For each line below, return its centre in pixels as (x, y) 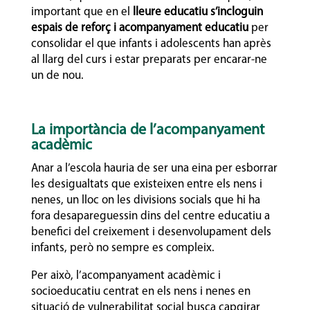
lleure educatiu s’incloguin (198, 12)
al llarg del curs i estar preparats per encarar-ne (149, 60)
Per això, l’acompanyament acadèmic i (126, 275)
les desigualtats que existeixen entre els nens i (146, 184)
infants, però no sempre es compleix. (124, 248)
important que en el (82, 12)
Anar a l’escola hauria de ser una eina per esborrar (154, 168)
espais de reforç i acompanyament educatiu (141, 28)
